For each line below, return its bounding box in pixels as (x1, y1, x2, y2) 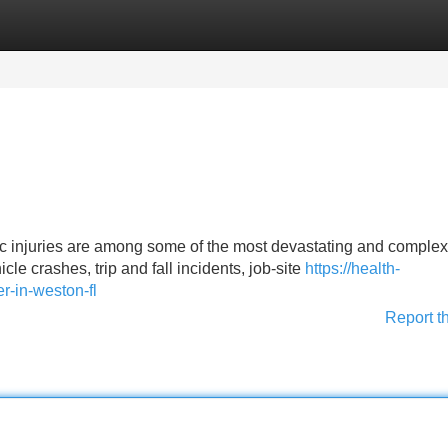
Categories (2, 16, 80, 33)
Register (110, 16, 170, 33)
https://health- (305, 260, 400, 277)
